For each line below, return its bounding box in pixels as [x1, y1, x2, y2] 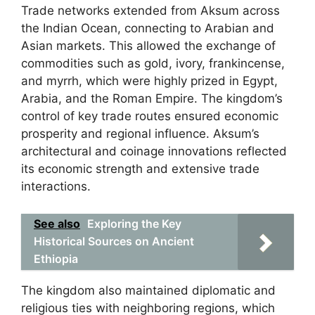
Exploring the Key [87, 216, 181, 231]
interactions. [21, 179, 91, 193]
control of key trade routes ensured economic [21, 109, 278, 123]
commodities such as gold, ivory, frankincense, [21, 56, 285, 70]
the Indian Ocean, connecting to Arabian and [21, 21, 274, 35]
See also [34, 216, 80, 231]
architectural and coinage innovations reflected [21, 144, 287, 158]
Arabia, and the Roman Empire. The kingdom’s [21, 91, 283, 105]
